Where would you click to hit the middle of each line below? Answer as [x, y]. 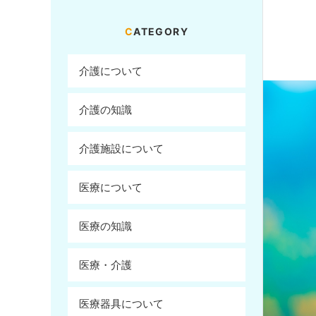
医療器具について [121, 304]
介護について [111, 71]
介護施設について [121, 148]
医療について [111, 187]
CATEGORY [161, 31]
